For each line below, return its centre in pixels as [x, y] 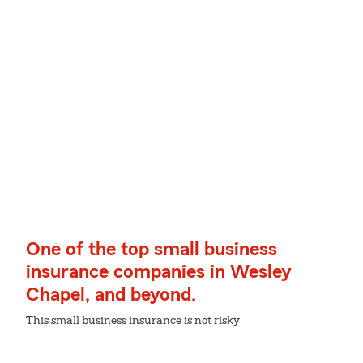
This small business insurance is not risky [133, 321]
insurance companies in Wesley [159, 272]
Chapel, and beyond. [111, 295]
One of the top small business [152, 250]
